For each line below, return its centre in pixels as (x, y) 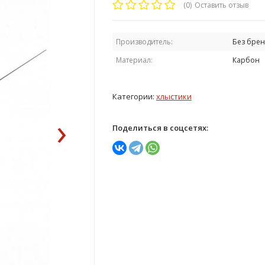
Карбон (246, 60)
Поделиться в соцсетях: (160, 128)
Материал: (134, 60)
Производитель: (144, 42)
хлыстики (174, 96)
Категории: (134, 96)
